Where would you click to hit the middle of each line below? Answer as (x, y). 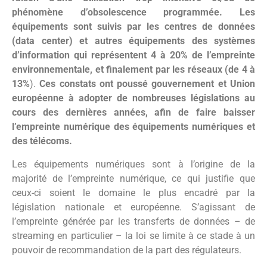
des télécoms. (43, 141)
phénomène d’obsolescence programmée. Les (133, 13)
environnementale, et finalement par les (98, 70)
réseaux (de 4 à (221, 70)
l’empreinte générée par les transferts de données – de (133, 221)
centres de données (210, 27)
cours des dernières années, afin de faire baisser (133, 113)
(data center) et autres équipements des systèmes (133, 41)
